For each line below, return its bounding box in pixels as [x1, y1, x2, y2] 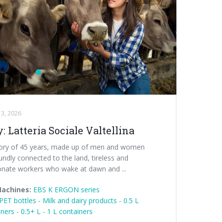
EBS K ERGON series [33, 184, 100, 194]
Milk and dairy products [42, 195, 117, 205]
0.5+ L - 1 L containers [20, 206, 93, 216]
